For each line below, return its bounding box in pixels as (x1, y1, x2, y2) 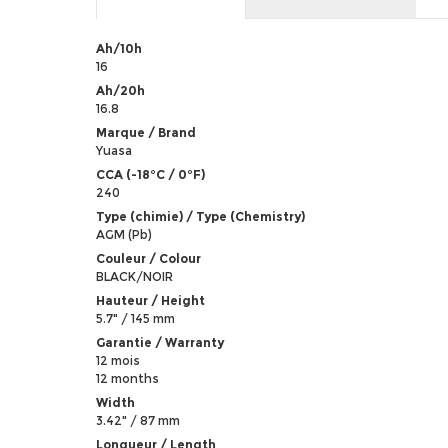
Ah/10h (95, 40, 142, 56)
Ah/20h (95, 82, 145, 98)
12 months (95, 370, 159, 386)
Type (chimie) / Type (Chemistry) (95, 208, 305, 224)
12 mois (95, 352, 140, 368)
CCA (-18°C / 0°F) (95, 166, 205, 182)
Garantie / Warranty (95, 334, 224, 350)
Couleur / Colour (95, 250, 201, 266)
